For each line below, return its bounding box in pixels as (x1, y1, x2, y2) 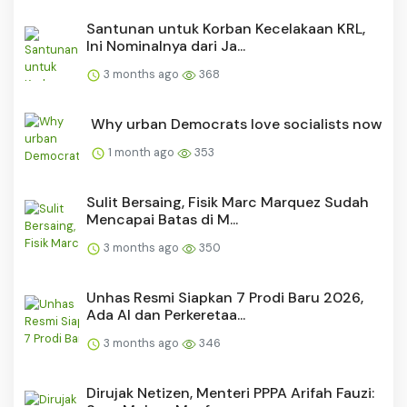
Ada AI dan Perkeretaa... (86, 305, 245, 325)
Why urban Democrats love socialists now (91, 114, 382, 134)
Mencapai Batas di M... (86, 210, 238, 230)
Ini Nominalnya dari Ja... (86, 36, 245, 56)
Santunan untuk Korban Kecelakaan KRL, (86, 19, 365, 39)
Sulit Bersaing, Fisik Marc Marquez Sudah (86, 193, 369, 213)
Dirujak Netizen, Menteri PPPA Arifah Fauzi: (86, 383, 374, 403)
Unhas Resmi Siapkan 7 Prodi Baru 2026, (86, 288, 363, 308)
